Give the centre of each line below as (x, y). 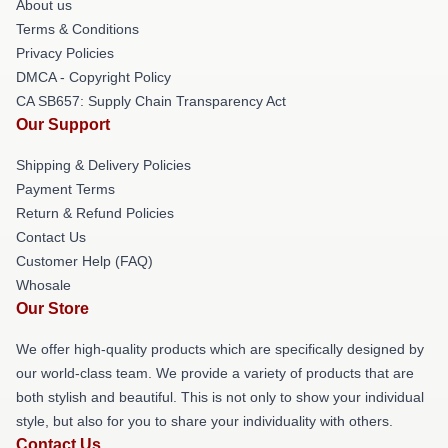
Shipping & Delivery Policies (103, 165)
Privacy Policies (65, 53)
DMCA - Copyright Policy (93, 77)
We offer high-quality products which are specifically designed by (220, 349)
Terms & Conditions (77, 29)
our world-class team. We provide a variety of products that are (215, 373)
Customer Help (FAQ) (84, 261)
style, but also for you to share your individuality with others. (204, 421)
